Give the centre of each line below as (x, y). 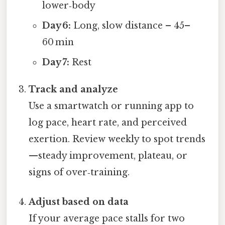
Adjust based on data (79, 202)
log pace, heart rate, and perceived (108, 122)
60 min (58, 42)
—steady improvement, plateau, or (108, 155)
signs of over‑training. (79, 172)
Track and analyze (74, 89)
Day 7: (55, 62)
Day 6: (56, 25)
